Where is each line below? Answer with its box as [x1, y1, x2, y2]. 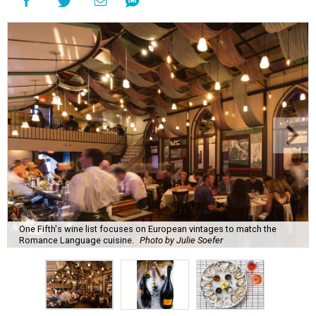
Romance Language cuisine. [19, 234, 134, 245]
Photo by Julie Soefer [140, 234, 223, 245]
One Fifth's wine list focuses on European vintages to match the [19, 223, 276, 234]
